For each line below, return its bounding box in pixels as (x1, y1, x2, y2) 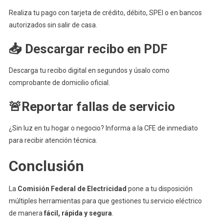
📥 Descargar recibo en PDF (8, 42, 168, 56)
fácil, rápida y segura (44, 209, 112, 217)
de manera (8, 209, 44, 217)
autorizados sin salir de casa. (8, 21, 97, 29)
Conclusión (8, 157, 84, 175)
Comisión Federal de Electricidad (17, 185, 127, 193)
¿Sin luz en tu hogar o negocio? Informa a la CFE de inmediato (8, 124, 198, 132)
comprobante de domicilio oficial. (8, 79, 110, 87)
